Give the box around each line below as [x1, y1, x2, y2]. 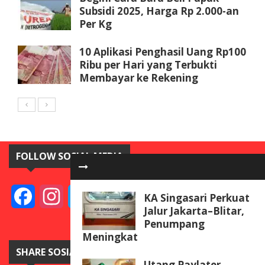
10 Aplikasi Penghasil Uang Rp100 [79, 45, 246, 59]
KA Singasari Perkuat [144, 191, 250, 205]
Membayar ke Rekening [79, 71, 198, 85]
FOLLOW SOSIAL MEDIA [16, 150, 123, 163]
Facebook [35, 190, 76, 202]
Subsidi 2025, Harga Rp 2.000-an [79, 4, 239, 18]
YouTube [120, 190, 157, 202]
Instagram [63, 190, 105, 202]
